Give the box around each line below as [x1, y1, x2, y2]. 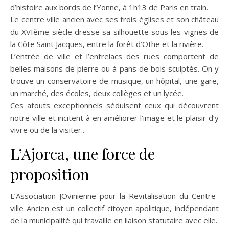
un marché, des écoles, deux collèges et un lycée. [10, 88, 184, 98]
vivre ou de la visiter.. [10, 125, 84, 135]
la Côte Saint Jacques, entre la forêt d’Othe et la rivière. [10, 39, 203, 49]
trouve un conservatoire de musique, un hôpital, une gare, [10, 76, 219, 86]
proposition [10, 164, 89, 185]
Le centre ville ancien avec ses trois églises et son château [10, 14, 219, 25]
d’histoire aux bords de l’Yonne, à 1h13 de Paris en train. [10, 2, 208, 12]
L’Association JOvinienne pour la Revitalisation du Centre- [10, 191, 219, 201]
